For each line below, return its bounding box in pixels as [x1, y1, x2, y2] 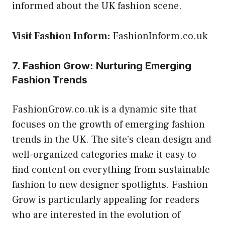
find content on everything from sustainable [12, 163, 210, 176]
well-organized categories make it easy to [12, 148, 196, 161]
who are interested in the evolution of [12, 208, 180, 221]
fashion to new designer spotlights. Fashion [12, 178, 208, 191]
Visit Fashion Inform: [12, 29, 110, 43]
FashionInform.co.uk [113, 29, 207, 43]
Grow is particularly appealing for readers [12, 193, 199, 206]
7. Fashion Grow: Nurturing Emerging [12, 59, 191, 72]
